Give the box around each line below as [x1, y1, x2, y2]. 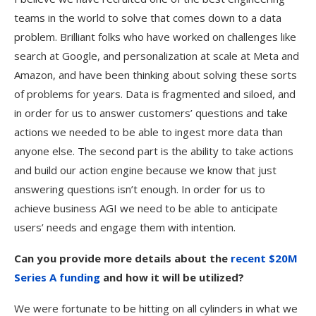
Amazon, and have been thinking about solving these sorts [14, 68, 297, 82]
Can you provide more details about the [14, 251, 231, 265]
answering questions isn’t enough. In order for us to [14, 182, 265, 196]
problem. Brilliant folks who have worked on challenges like [14, 30, 296, 44]
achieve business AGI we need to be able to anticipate [14, 201, 278, 215]
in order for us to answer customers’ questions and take [14, 106, 288, 120]
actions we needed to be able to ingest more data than [14, 125, 283, 139]
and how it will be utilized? [100, 270, 244, 284]
